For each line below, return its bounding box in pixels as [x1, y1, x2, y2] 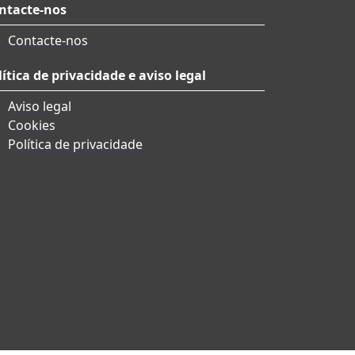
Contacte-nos [8, 32, 88, 50]
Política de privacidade [8, 136, 143, 154]
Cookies [8, 116, 55, 135]
